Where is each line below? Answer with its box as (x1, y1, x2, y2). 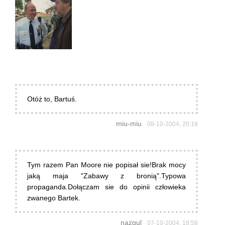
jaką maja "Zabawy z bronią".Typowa (27, 172, 186, 180)
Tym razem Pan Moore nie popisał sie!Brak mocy (27, 161, 186, 169)
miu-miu (116, 120, 142, 128)
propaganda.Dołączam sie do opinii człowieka (27, 183, 186, 191)
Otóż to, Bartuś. (27, 95, 77, 103)
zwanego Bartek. (27, 194, 80, 202)
